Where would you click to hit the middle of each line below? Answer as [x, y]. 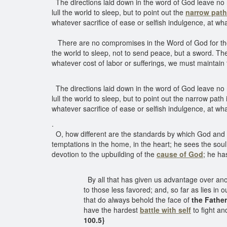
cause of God [180, 154]
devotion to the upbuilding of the [104, 154]
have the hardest [112, 210]
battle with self [165, 210]
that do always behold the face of [138, 200]
